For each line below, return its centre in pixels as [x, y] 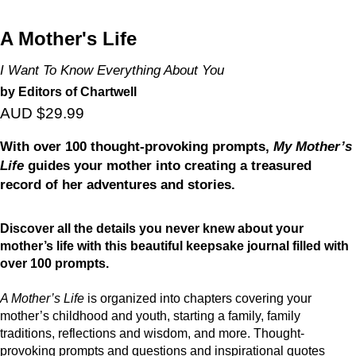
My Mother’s [313, 146]
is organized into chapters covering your [198, 298]
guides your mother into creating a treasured [168, 165]
